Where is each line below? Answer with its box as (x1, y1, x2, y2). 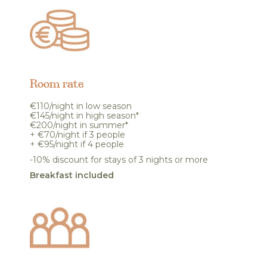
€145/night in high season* (30, 110, 139, 121)
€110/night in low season (30, 101, 134, 111)
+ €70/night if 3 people (30, 129, 125, 140)
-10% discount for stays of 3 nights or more (30, 154, 208, 165)
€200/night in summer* (30, 120, 128, 131)
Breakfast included (30, 170, 114, 181)
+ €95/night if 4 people (30, 139, 124, 150)
